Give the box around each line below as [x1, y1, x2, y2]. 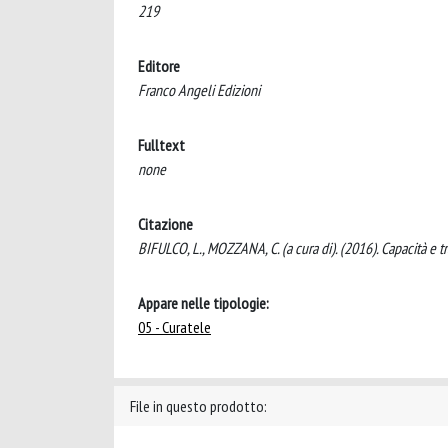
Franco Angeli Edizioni [138, 80, 260, 100]
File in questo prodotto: [130, 396, 267, 416]
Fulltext [138, 135, 185, 155]
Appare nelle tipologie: [138, 293, 269, 313]
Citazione [138, 214, 193, 234]
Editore [138, 56, 180, 76]
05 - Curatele [138, 317, 211, 337]
